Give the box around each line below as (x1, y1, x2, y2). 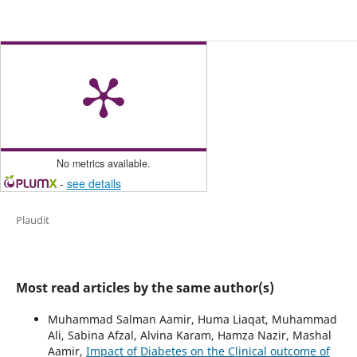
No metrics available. (56, 155, 151, 171)
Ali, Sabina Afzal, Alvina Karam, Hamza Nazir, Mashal (47, 327, 331, 343)
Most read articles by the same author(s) (15, 278, 274, 296)
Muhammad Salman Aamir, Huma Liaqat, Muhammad (47, 311, 337, 327)
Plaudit (15, 212, 49, 227)
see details (66, 175, 121, 191)
